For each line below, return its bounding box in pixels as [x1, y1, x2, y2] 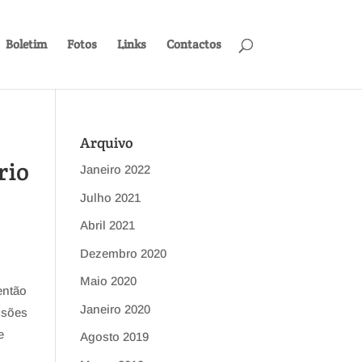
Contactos [166, 36, 221, 52]
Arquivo [79, 133, 133, 152]
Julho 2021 [79, 190, 141, 204]
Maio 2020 [79, 274, 137, 288]
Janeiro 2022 [79, 162, 150, 176]
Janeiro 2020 [79, 301, 150, 316]
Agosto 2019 [79, 330, 149, 343]
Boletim [5, 36, 47, 52]
